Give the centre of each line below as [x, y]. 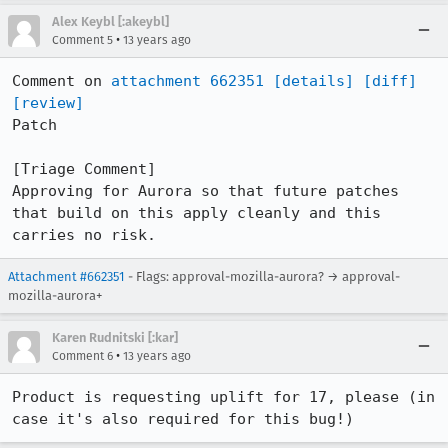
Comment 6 [82, 356]
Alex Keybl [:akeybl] [110, 21]
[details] [313, 81]
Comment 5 [82, 40]
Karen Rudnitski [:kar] [115, 337]
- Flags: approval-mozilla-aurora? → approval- [262, 276]
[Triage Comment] [84, 169]
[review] [48, 103]
